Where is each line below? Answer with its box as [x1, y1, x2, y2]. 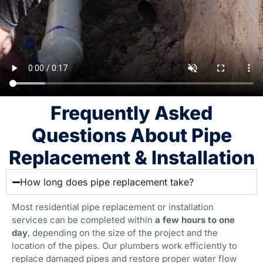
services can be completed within [12, 214, 155, 226]
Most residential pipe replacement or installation [12, 201, 214, 213]
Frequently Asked [50, 102, 213, 125]
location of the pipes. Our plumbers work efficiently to [12, 240, 237, 252]
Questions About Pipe [31, 124, 232, 147]
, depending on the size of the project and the [28, 227, 218, 239]
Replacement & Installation [8, 146, 255, 170]
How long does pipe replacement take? [20, 176, 194, 188]
